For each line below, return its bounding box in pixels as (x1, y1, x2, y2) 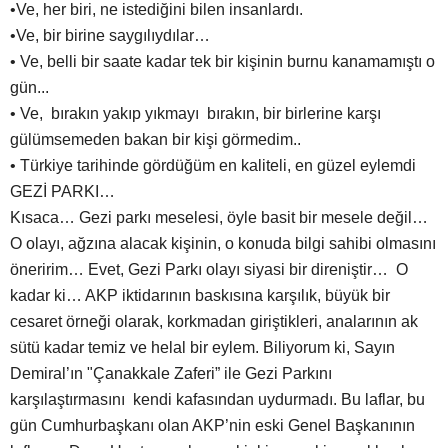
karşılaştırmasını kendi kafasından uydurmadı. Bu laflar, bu (10, 391, 425, 409)
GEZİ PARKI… (10, 183, 115, 201)
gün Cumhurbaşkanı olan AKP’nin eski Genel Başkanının (10, 417, 415, 435)
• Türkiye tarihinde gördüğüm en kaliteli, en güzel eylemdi (10, 157, 416, 175)
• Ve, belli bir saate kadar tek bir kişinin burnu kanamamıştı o (10, 53, 435, 71)
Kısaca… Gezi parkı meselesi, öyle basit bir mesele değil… (10, 209, 428, 227)
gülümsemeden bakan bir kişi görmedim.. (10, 131, 301, 149)
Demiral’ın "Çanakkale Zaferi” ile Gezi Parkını (10, 365, 332, 383)
